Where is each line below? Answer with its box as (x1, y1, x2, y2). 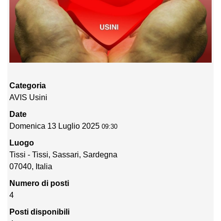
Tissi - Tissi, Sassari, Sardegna (9, 150, 118, 159)
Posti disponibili (9, 207, 70, 216)
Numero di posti (9, 179, 70, 187)
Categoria (9, 81, 46, 90)
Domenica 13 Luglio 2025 (9, 121, 100, 130)
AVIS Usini (9, 93, 48, 102)
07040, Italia (9, 162, 53, 171)
